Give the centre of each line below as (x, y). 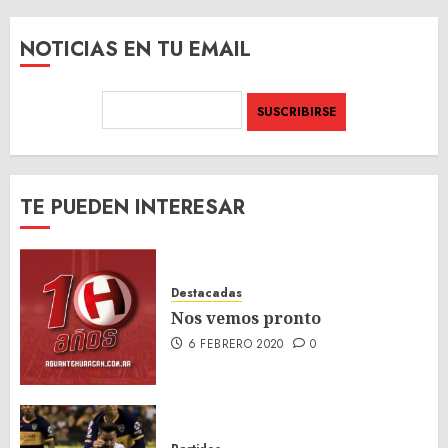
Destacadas (206, 292)
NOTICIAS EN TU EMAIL (135, 49)
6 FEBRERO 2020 (235, 343)
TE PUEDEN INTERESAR (132, 207)
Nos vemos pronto (246, 317)
